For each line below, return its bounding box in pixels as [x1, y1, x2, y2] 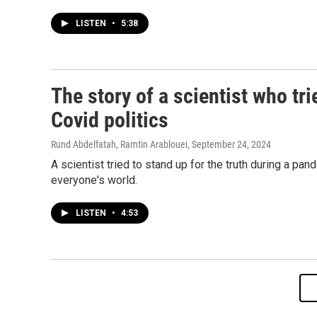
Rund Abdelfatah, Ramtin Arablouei [51, 139, 188, 150]
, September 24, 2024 [188, 139, 271, 150]
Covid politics [51, 108, 168, 132]
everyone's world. [51, 173, 137, 187]
